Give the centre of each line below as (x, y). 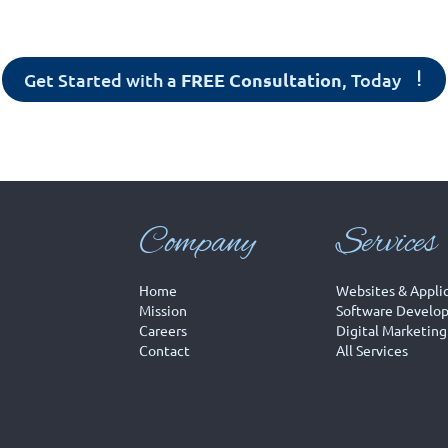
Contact (165, 350)
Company (197, 244)
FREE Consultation (262, 79)
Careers (163, 330)
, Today (372, 79)
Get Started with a (103, 79)
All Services (371, 350)
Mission (163, 310)
